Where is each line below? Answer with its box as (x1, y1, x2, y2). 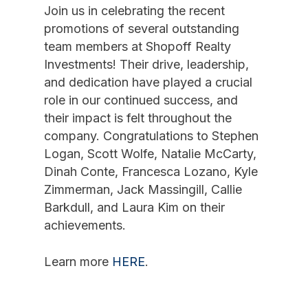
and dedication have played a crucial (44, 75, 252, 89)
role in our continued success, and (44, 93, 238, 107)
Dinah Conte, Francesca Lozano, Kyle (44, 164, 258, 179)
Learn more (44, 254, 112, 269)
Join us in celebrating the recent (44, 3, 225, 18)
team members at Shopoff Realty (44, 39, 231, 54)
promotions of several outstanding (44, 21, 239, 36)
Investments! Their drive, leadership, (44, 57, 249, 71)
